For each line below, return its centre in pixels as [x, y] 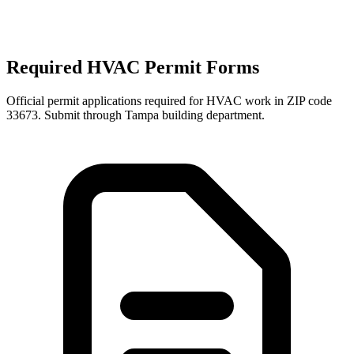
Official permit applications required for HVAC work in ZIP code [169, 101]
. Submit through [81, 115]
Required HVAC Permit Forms [133, 68]
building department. [212, 115]
